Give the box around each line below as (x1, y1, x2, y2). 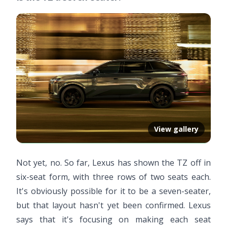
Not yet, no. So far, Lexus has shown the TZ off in (16, 157, 211, 168)
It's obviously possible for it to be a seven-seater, (16, 185, 211, 197)
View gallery (154, 124, 199, 134)
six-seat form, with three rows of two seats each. (16, 171, 211, 182)
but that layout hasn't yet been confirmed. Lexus (16, 199, 211, 211)
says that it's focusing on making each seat (16, 213, 211, 225)
